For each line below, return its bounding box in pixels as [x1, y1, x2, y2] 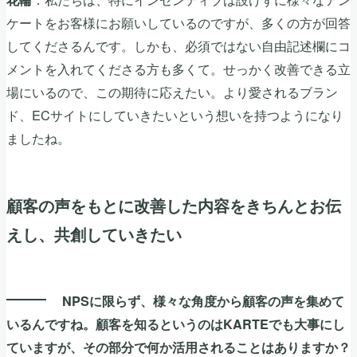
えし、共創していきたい [6, 222, 182, 245]
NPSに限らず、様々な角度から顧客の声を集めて [62, 291, 344, 310]
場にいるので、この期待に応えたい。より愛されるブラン [6, 82, 338, 102]
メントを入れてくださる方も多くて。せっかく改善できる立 [6, 59, 351, 79]
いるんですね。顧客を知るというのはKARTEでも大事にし [6, 314, 345, 333]
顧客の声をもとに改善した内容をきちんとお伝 [6, 193, 341, 217]
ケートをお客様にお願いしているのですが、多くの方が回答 [6, 13, 351, 33]
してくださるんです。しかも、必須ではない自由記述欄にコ [6, 36, 351, 56]
